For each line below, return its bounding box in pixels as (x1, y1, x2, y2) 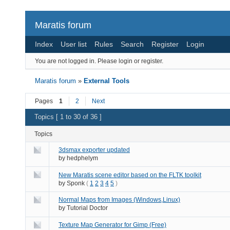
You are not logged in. (35, 57, 96, 65)
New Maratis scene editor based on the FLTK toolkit (59, 171, 201, 179)
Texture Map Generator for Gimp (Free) (59, 221, 166, 228)
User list (61, 40, 87, 48)
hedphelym (67, 154, 98, 162)
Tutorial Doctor (67, 204, 108, 212)
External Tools (84, 76, 130, 85)
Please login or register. (98, 57, 163, 65)
